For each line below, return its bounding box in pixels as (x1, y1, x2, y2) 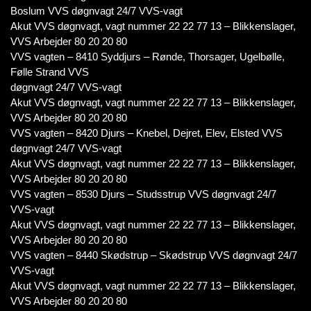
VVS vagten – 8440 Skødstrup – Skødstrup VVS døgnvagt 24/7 (10, 249, 297, 261)
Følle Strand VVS (10, 66, 89, 78)
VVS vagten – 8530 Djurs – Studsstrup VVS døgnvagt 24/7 (10, 188, 276, 200)
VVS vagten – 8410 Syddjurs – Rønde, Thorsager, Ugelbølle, (10, 51, 285, 62)
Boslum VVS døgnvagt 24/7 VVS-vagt (10, 5, 183, 17)
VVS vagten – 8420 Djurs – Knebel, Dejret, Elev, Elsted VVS (10, 127, 283, 139)
